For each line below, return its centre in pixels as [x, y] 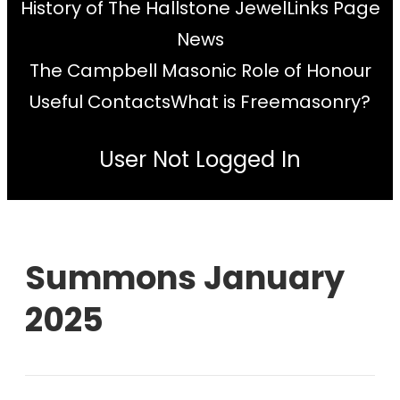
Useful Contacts [100, 102]
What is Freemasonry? [271, 102]
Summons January [185, 279]
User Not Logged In [200, 159]
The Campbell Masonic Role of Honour [200, 71]
